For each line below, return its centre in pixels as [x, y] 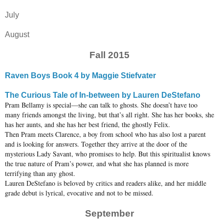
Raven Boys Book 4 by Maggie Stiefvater [80, 76]
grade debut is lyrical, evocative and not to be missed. [79, 193]
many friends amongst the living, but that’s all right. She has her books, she [109, 115]
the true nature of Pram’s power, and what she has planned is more [97, 164]
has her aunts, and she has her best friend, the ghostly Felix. [88, 125]
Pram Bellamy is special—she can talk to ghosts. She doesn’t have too [101, 105]
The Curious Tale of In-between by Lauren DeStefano [103, 95]
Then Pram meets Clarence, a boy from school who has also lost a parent [105, 134]
